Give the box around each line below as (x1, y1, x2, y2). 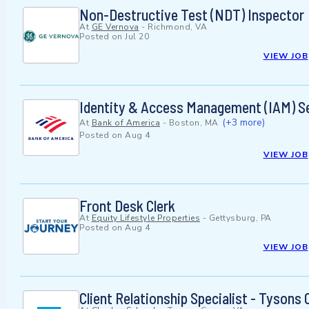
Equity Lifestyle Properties (91, 212, 200, 224)
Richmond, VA (148, 21, 207, 33)
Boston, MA (168, 117, 219, 129)
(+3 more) (222, 116, 265, 130)
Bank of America (91, 117, 160, 129)
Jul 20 (125, 31, 149, 43)
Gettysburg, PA (208, 212, 272, 224)
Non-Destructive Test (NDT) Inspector (79, 6, 304, 24)
